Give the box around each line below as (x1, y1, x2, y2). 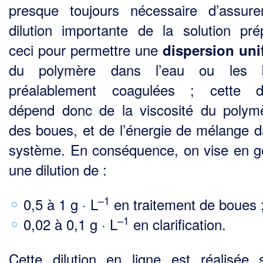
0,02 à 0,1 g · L (23, 214, 117, 235)
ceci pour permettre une (9, 39, 163, 60)
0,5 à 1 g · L (23, 194, 98, 215)
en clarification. (129, 214, 226, 235)
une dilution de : (9, 159, 107, 180)
